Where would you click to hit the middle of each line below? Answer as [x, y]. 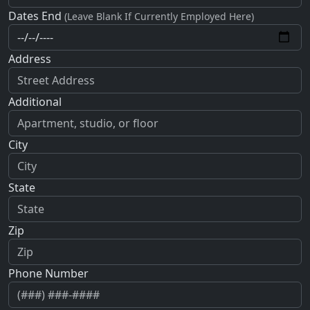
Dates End [36, 16]
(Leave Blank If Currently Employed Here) [159, 16]
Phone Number [48, 273]
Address [30, 58]
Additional [35, 101]
